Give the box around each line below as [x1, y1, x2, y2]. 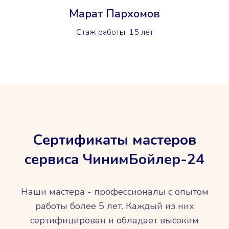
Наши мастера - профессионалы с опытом [20, 185, 209, 198]
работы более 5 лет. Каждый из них [35, 199, 194, 212]
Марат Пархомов [69, 6, 160, 22]
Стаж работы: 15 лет [76, 27, 153, 38]
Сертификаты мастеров [33, 130, 196, 150]
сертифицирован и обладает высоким [30, 214, 199, 226]
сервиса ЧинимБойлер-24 [25, 149, 204, 169]
